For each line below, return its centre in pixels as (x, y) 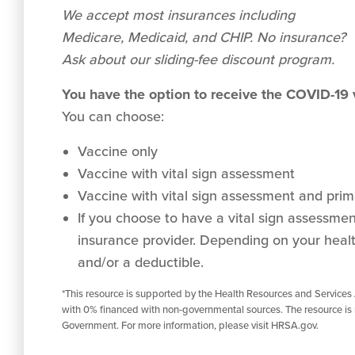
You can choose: (113, 116)
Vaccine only (118, 151)
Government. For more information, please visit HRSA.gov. (190, 326)
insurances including (231, 15)
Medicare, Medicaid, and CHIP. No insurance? (204, 37)
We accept (97, 15)
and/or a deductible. (141, 262)
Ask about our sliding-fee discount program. (198, 59)
